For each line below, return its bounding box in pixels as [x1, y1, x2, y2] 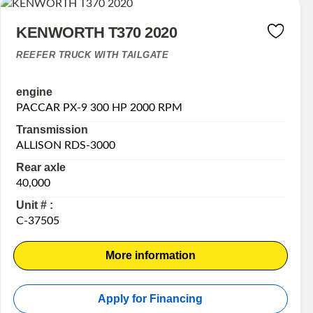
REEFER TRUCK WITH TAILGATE [16, 49, 169, 60]
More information [105, 249, 196, 262]
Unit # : [16, 199, 54, 212]
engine [16, 86, 53, 99]
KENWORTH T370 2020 [16, 23, 177, 41]
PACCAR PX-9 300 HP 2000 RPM [16, 102, 183, 114]
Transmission [16, 124, 89, 136]
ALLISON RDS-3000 [16, 140, 116, 152]
